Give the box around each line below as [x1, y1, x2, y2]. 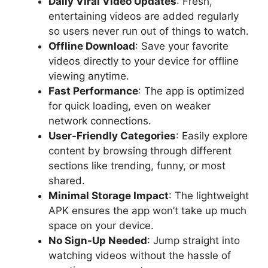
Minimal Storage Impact [48, 190, 169, 202]
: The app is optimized [138, 85, 245, 97]
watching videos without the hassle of [48, 249, 231, 261]
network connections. [48, 115, 151, 127]
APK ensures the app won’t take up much [48, 205, 246, 217]
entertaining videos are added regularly [48, 10, 239, 22]
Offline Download [48, 40, 135, 52]
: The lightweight [169, 190, 249, 202]
